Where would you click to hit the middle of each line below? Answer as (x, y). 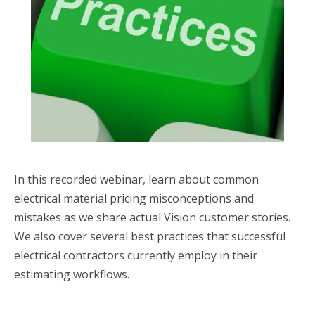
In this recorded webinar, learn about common (136, 179)
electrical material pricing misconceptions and (134, 198)
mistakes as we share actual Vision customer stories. (152, 217)
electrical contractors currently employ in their (136, 255)
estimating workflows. (72, 274)
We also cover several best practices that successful (150, 236)
